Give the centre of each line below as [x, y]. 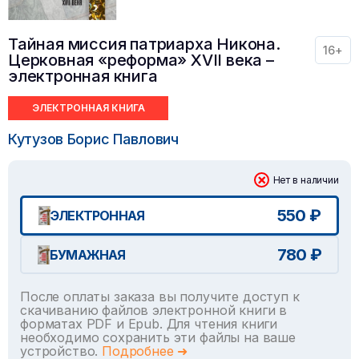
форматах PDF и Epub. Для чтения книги [149, 323]
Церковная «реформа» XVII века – [141, 60]
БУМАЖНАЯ [88, 254]
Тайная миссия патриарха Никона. [144, 44]
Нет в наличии [306, 179]
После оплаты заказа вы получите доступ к [160, 296]
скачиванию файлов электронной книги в [154, 310]
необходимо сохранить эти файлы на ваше [158, 337]
